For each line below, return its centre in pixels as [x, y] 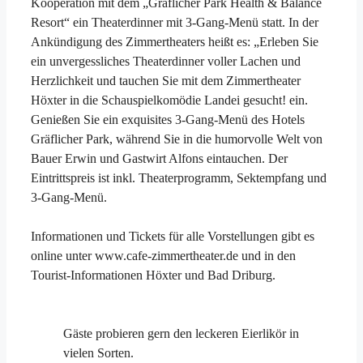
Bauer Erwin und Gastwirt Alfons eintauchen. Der [159, 158]
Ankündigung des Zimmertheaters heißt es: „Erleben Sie [175, 41]
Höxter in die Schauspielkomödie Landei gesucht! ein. [169, 100]
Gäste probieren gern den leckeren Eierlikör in [181, 333]
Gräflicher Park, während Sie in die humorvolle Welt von [177, 139]
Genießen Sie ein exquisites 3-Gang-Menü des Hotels [168, 119]
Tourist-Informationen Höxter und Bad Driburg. [153, 275]
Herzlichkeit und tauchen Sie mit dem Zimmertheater [166, 80]
